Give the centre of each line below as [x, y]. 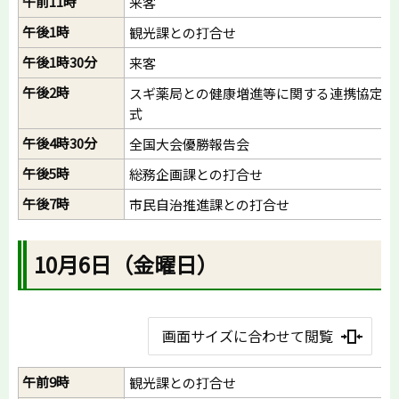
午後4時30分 [60, 142]
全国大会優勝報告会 [189, 143]
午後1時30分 [60, 61]
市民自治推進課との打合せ [209, 204]
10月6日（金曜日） [126, 264]
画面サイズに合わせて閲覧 [247, 335]
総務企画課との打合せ [196, 174]
